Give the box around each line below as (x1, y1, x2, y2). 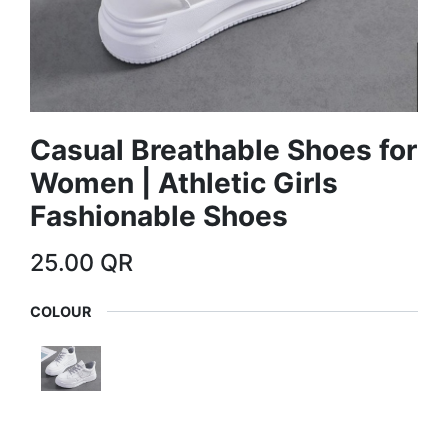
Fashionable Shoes (30, 199, 288, 233)
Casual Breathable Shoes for (30, 133, 417, 167)
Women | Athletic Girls (30, 166, 338, 200)
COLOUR (30, 303, 91, 320)
